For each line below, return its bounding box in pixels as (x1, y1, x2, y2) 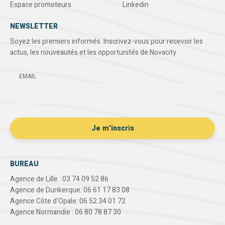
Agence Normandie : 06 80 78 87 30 (10, 207, 121, 218)
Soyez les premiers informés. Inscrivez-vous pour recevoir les (10, 36, 203, 47)
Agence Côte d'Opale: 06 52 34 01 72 (10, 196, 126, 207)
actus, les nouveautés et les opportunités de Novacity (10, 47, 176, 58)
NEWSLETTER (10, 21, 58, 32)
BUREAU (10, 159, 39, 170)
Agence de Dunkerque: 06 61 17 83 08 (10, 185, 130, 196)
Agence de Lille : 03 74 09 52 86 (10, 174, 108, 185)
